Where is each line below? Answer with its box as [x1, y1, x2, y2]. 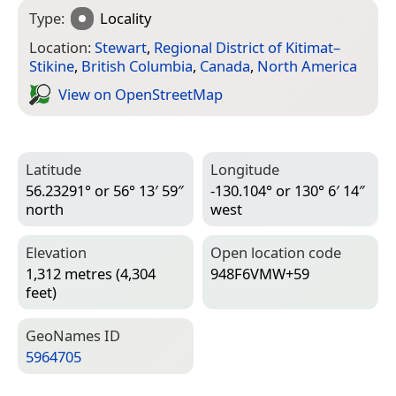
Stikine [29, 55, 74, 76]
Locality [100, 8, 152, 28]
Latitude [26, 158, 81, 179]
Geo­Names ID [26, 324, 120, 346]
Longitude [210, 158, 279, 179]
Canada [200, 55, 250, 76]
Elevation [26, 241, 87, 263]
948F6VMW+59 [210, 263, 309, 285]
